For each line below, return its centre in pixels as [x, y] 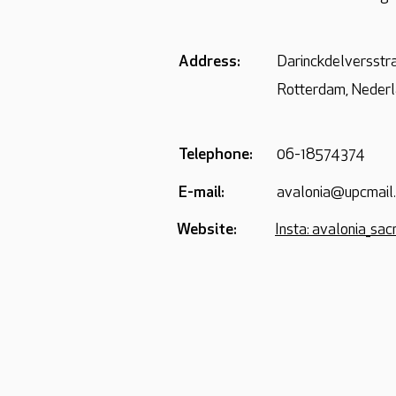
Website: [207, 230]
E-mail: [202, 193]
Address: [209, 62]
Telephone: [216, 155]
